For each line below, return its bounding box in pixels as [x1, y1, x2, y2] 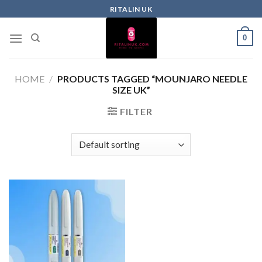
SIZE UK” [112, 84, 150, 95]
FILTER [119, 106, 153, 117]
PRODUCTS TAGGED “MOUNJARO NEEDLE [55, 73, 247, 84]
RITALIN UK [109, 4, 153, 13]
